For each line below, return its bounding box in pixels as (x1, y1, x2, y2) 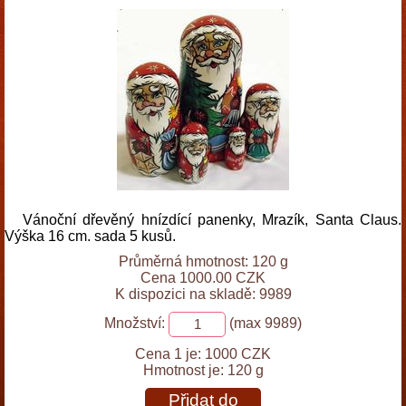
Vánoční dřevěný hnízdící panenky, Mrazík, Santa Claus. (23, 212, 401, 227)
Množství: (104, 315, 165, 332)
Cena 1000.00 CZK (140, 270, 266, 285)
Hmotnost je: (142, 362, 227, 378)
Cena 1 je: (135, 346, 201, 362)
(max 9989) (226, 315, 302, 332)
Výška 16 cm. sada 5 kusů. (5, 228, 176, 244)
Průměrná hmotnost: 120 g (118, 254, 288, 269)
